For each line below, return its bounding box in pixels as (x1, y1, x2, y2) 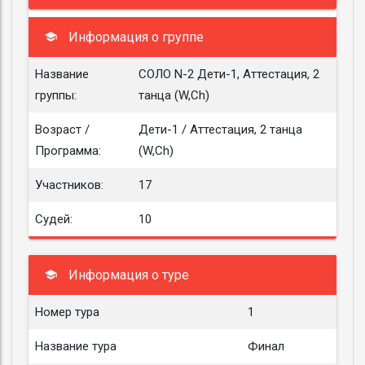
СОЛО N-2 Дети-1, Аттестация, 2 (139, 67, 319, 81)
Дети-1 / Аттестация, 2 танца (139, 122, 302, 137)
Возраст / (35, 122, 90, 137)
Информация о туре (65, 267, 189, 283)
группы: (35, 88, 77, 103)
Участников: (35, 178, 103, 192)
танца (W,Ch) (139, 88, 209, 103)
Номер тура (35, 305, 99, 319)
